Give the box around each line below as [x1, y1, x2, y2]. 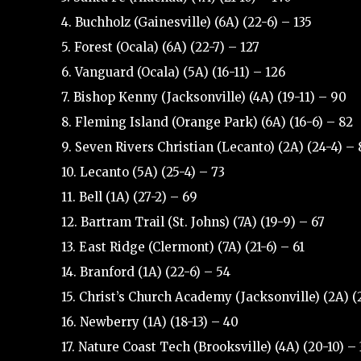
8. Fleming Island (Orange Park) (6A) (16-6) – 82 [61, 114, 353, 130]
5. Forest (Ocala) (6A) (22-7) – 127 [61, 39, 259, 55]
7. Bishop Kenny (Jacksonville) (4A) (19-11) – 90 [61, 89, 346, 105]
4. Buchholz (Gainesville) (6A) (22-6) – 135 [61, 14, 312, 30]
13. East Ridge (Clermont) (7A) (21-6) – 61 [61, 239, 305, 255]
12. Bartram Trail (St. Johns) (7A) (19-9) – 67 [61, 214, 325, 230]
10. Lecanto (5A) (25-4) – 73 [61, 164, 225, 180]
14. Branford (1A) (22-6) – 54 [61, 263, 230, 280]
